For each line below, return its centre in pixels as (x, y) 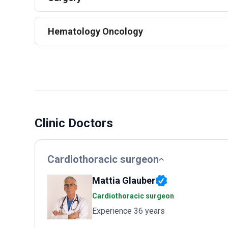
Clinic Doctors (74, 123)
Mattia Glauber (124, 180)
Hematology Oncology (95, 31)
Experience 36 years (129, 211)
